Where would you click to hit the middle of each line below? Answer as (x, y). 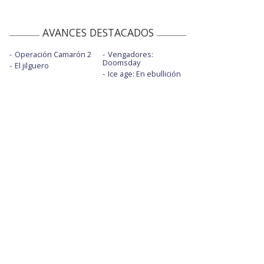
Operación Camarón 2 (53, 55)
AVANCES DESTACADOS (98, 33)
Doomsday (121, 63)
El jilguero (32, 66)
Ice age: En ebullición (144, 74)
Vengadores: (130, 55)
